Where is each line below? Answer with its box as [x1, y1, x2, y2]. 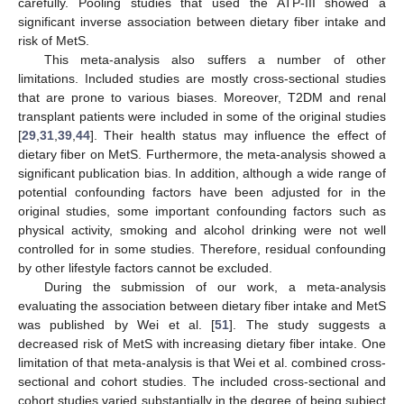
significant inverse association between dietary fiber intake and [18, 14, 386, 30]
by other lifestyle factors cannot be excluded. [18, 261, 272, 276]
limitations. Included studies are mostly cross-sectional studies [18, 71, 386, 87]
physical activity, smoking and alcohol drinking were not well [18, 223, 386, 238]
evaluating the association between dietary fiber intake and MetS [18, 298, 386, 314]
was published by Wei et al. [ [18, 317, 216, 333]
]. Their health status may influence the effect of [90, 128, 386, 143]
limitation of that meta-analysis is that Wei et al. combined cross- [18, 355, 386, 371]
